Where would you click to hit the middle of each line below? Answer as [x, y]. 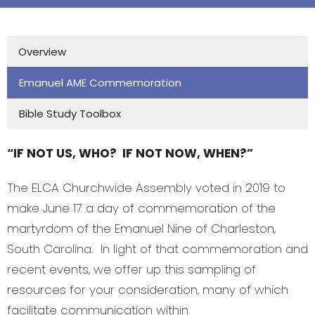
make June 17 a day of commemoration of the [141, 208]
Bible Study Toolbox [70, 114]
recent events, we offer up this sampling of [131, 270]
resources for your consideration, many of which [148, 290]
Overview [42, 52]
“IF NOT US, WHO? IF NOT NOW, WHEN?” [130, 154]
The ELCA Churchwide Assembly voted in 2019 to [146, 188]
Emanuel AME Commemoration [100, 83]
